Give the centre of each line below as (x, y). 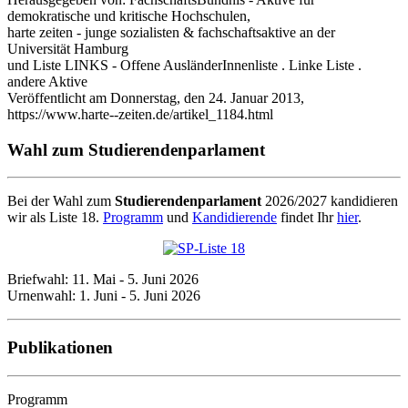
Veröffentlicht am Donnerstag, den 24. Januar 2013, (156, 97)
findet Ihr (307, 218)
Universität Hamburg (68, 48)
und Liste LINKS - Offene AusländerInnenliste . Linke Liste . (184, 65)
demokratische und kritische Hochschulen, (129, 15)
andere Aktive (47, 81)
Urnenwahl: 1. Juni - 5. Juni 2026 (104, 296)
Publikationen (60, 347)
